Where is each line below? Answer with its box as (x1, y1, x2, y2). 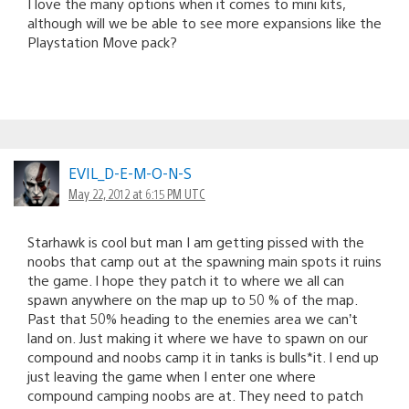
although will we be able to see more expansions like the (27, 13, 382, 31)
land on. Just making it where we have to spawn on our (27, 328, 368, 346)
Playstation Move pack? (27, 32, 177, 50)
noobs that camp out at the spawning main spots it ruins (27, 251, 382, 269)
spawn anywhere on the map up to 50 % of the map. (27, 289, 357, 308)
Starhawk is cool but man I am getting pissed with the (27, 232, 364, 250)
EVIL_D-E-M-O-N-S (68, 163, 192, 183)
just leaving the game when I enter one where (27, 366, 316, 384)
